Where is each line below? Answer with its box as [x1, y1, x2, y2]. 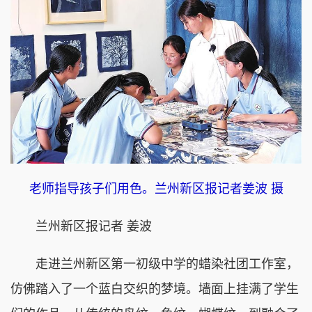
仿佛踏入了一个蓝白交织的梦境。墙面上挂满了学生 [10, 281, 299, 296]
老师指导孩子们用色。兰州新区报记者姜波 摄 [29, 181, 283, 196]
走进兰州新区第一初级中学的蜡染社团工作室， [10, 256, 299, 271]
